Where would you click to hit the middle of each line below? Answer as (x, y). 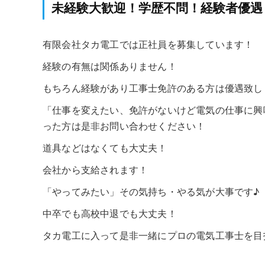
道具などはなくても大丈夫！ (105, 147)
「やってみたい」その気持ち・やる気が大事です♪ (151, 191)
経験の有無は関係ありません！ (110, 65)
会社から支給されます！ (96, 169)
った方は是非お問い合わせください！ (124, 125)
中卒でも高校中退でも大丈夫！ (110, 213)
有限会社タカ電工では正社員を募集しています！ (148, 43)
